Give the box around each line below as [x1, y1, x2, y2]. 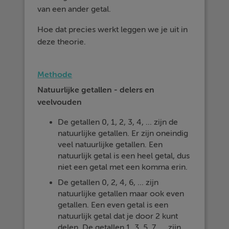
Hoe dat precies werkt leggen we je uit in [37, 25, 188, 34]
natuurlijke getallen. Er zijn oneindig [58, 129, 189, 138]
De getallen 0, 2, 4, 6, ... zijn [58, 178, 159, 187]
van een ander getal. [37, 5, 111, 14]
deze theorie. [37, 37, 86, 47]
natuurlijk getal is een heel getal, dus [58, 151, 190, 161]
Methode [37, 70, 73, 79]
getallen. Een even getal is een [58, 200, 169, 210]
